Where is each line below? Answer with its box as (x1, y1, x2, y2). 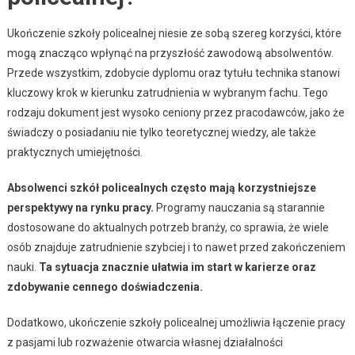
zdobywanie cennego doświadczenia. (6, 281, 203, 294)
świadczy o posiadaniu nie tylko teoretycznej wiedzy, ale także (6, 126, 316, 139)
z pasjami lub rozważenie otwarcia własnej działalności (6, 336, 283, 349)
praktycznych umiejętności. (6, 146, 143, 159)
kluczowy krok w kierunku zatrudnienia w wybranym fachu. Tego (6, 86, 328, 100)
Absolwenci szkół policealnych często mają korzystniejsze (6, 181, 316, 195)
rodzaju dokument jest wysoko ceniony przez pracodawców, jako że (6, 106, 345, 120)
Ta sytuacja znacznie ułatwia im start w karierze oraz (38, 261, 316, 274)
